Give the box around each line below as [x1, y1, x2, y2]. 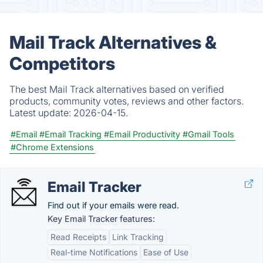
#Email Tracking [39, 129, 102, 139]
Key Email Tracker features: [48, 213, 155, 224]
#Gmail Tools [183, 129, 234, 139]
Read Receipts [50, 231, 106, 242]
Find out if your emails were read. [48, 200, 179, 210]
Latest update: [9, 106, 73, 119]
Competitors [9, 52, 115, 74]
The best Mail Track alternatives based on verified [9, 83, 224, 95]
